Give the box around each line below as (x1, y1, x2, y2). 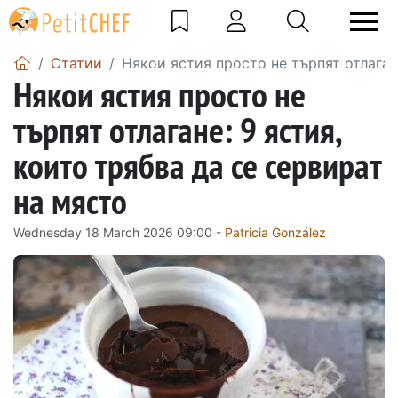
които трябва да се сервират (13, 141, 382, 188)
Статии (51, 53, 102, 72)
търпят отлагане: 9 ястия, (13, 106, 341, 153)
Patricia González (225, 224, 326, 240)
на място (13, 177, 127, 224)
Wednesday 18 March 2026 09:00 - (13, 224, 225, 240)
